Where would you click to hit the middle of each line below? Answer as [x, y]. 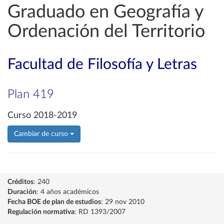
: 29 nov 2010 [123, 202]
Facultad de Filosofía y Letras [102, 64]
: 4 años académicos [68, 192]
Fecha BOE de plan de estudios [54, 202]
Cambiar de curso [42, 134]
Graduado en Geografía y [105, 12]
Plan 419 [31, 94]
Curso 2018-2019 [42, 115]
